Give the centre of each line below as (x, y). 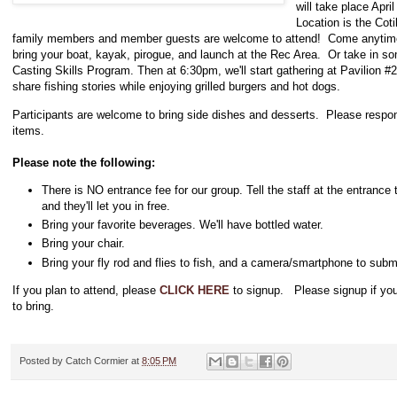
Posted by (43, 361)
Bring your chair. (83, 244)
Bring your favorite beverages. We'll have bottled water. (183, 225)
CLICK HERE (195, 290)
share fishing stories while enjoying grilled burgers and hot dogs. (180, 87)
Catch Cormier (97, 361)
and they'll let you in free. (106, 206)
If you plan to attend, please (86, 290)
